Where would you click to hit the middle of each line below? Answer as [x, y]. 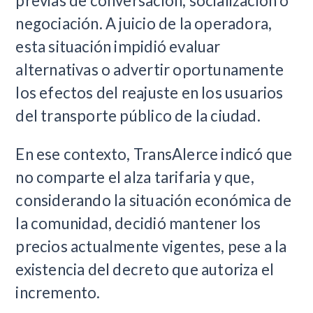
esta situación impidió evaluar [118, 46]
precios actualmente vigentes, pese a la [151, 246]
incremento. [58, 292]
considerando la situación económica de [154, 200]
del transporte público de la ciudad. [138, 115]
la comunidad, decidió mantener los [138, 223]
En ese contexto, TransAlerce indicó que [154, 154]
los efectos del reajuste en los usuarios [150, 92]
